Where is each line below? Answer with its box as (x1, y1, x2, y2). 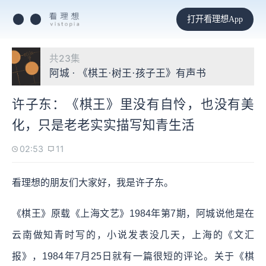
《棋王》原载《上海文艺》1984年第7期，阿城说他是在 (12, 208, 254, 218)
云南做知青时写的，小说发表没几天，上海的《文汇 (12, 229, 254, 240)
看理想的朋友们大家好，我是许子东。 (12, 177, 173, 188)
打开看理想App (186, 14, 243, 24)
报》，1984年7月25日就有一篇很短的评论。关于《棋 (12, 251, 254, 261)
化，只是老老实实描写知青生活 (12, 118, 195, 132)
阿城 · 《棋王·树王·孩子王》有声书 (49, 68, 206, 79)
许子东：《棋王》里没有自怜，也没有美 (12, 97, 254, 112)
